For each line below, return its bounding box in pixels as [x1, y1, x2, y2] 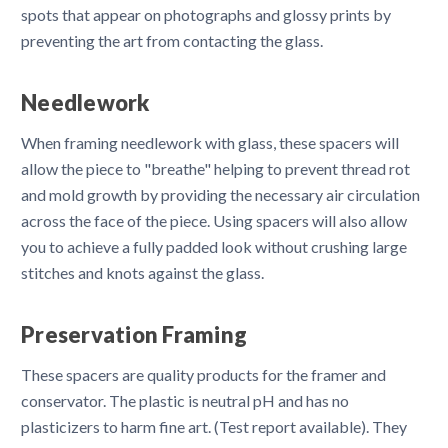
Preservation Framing [21, 320, 247, 348]
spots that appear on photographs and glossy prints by [21, 4, 391, 24]
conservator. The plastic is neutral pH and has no [21, 390, 349, 410]
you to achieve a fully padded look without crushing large [21, 236, 407, 256]
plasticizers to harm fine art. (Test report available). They [21, 416, 407, 436]
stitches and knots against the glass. [21, 262, 264, 282]
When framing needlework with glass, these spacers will [21, 132, 399, 152]
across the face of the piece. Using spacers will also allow [21, 210, 407, 230]
